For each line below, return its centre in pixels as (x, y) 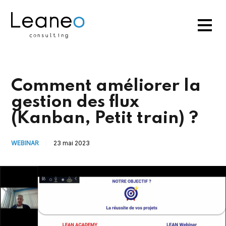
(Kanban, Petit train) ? (105, 118)
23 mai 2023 (72, 143)
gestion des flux (75, 102)
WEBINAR (25, 143)
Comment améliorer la (106, 86)
